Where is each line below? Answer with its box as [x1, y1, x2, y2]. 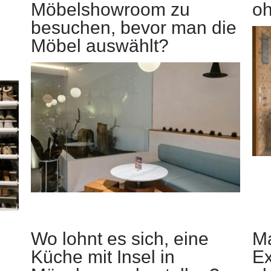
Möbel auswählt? [31, 35, 169, 56]
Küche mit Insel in [31, 247, 175, 267]
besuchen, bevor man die [31, 17, 237, 38]
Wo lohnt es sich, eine [31, 229, 209, 249]
